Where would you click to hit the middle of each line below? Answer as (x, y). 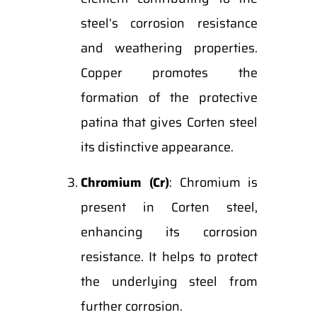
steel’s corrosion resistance (169, 23)
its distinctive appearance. (157, 147)
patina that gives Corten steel (169, 122)
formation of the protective (169, 98)
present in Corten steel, (169, 207)
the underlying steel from (169, 282)
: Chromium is (213, 183)
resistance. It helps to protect (169, 257)
